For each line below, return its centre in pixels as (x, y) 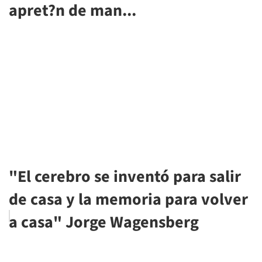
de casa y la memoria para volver (128, 199)
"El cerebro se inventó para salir (125, 176)
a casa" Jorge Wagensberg (104, 222)
